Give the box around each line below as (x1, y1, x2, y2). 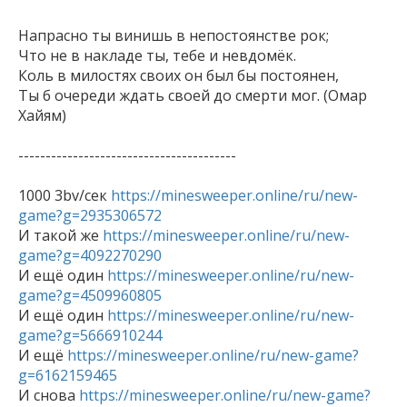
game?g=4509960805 (18, 285, 162, 306)
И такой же (18, 225, 103, 246)
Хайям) (18, 105, 66, 126)
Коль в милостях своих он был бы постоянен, (18, 65, 342, 86)
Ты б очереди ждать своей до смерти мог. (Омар (18, 85, 367, 106)
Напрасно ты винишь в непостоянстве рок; (18, 25, 333, 46)
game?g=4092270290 (18, 245, 162, 266)
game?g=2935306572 (18, 205, 162, 226)
